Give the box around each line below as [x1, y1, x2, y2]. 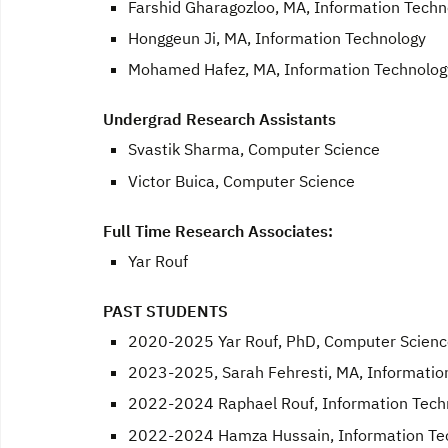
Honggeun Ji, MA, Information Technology [128, 27, 426, 48]
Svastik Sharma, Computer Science [128, 139, 380, 160]
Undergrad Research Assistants [103, 109, 336, 130]
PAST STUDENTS [103, 300, 228, 321]
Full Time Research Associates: [103, 220, 333, 241]
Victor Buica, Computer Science [128, 170, 355, 191]
